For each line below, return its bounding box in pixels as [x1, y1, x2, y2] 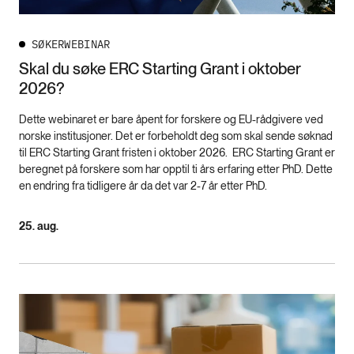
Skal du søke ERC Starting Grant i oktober [19, 59, 301, 79]
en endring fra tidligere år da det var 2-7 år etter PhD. [19, 179, 267, 193]
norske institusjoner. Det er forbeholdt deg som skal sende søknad [19, 130, 333, 143]
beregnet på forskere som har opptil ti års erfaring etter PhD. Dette [19, 163, 333, 176]
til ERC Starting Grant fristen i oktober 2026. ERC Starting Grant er [19, 146, 335, 160]
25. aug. [19, 220, 58, 233]
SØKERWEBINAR [32, 37, 111, 52]
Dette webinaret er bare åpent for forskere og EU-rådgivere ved [19, 113, 323, 126]
